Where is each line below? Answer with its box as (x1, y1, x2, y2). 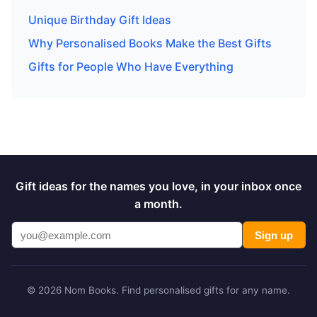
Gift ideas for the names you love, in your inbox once (16, 179, 301, 194)
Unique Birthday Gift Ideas (28, 13, 171, 28)
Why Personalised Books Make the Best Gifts (28, 36, 272, 51)
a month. (134, 197, 183, 212)
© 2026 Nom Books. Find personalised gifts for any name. (27, 284, 290, 296)
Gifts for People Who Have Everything (28, 59, 234, 74)
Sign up (255, 229, 294, 241)
